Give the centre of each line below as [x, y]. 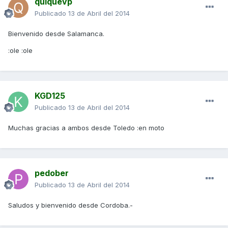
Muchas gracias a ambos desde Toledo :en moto [86, 128]
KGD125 [50, 96]
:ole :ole [20, 51]
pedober [52, 173]
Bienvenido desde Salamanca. [56, 34]
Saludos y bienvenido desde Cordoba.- [70, 205]
